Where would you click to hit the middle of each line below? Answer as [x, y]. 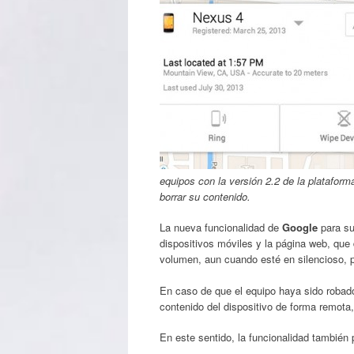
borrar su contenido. [205, 196]
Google [300, 227]
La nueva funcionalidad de [221, 227]
